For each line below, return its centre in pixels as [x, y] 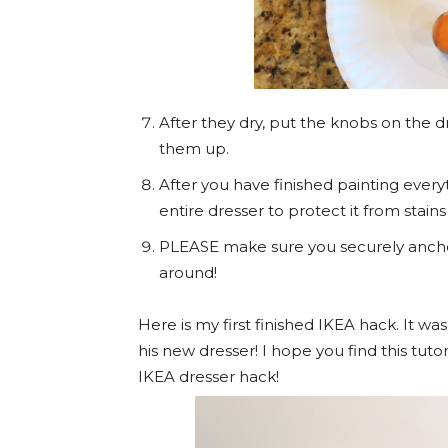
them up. [194, 148]
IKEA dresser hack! [210, 376]
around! [188, 272]
